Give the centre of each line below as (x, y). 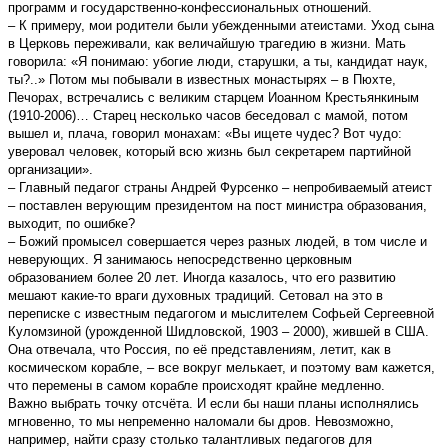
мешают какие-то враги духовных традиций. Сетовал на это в (195, 295)
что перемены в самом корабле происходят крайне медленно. (196, 385)
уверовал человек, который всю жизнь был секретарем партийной (209, 151)
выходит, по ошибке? (71, 223)
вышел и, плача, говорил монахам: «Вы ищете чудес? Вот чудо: (205, 133)
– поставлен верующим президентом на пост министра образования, (217, 205)
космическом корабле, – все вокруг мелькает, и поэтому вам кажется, (221, 367)
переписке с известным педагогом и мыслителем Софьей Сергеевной (221, 313)
